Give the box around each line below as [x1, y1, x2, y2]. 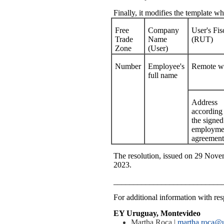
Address [191, 98, 217, 107]
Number [115, 62, 141, 71]
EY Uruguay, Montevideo [113, 209, 200, 218]
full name [148, 71, 177, 80]
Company [148, 26, 179, 35]
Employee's [148, 62, 184, 71]
